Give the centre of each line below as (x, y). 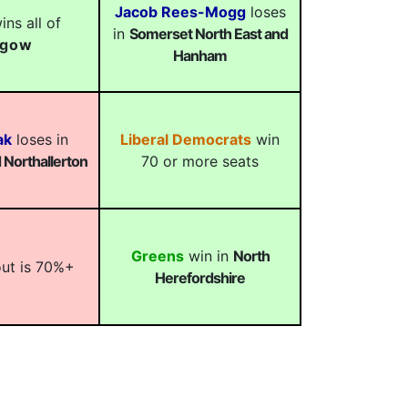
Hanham (200, 56)
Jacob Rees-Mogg (180, 12)
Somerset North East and (208, 34)
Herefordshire (200, 278)
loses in (40, 139)
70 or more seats (200, 161)
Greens (157, 256)
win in (208, 256)
